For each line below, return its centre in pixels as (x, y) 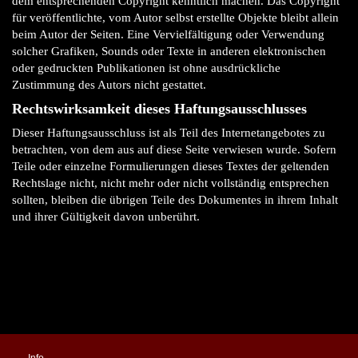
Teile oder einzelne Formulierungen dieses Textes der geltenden (171, 166)
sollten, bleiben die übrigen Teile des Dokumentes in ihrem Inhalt (175, 200)
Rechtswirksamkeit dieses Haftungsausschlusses (161, 109)
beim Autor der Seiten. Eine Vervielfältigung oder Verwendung (168, 34)
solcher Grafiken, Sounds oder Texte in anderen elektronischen (169, 51)
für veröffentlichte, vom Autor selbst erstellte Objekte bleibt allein (175, 18)
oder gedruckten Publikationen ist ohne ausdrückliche (146, 68)
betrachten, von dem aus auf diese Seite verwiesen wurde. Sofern (174, 149)
